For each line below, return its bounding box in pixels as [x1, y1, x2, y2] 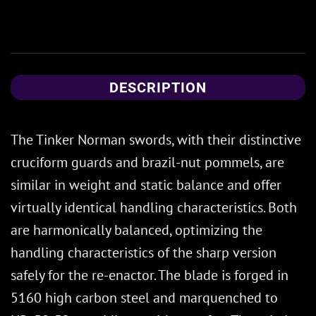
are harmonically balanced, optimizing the [11, 221, 262, 240]
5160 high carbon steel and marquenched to [11, 288, 278, 308]
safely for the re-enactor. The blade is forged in [11, 266, 288, 285]
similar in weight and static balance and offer [11, 176, 281, 195]
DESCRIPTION [109, 79, 207, 97]
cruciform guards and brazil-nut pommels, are [11, 153, 284, 172]
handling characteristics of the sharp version [11, 243, 276, 262]
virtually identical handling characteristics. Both [11, 198, 297, 217]
